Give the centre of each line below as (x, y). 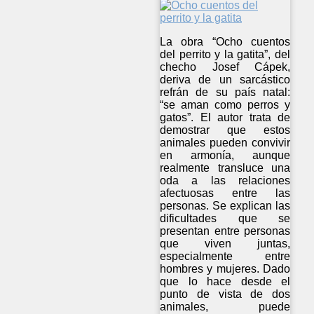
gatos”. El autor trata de (225, 118)
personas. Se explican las (225, 206)
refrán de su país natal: (225, 93)
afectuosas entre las (225, 193)
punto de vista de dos (225, 294)
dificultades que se (225, 219)
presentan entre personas (225, 231)
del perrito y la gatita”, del (225, 55)
